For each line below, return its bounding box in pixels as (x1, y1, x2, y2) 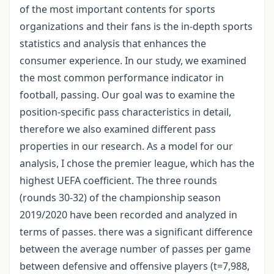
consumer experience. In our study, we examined (20, 53, 246, 67)
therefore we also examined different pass (20, 122, 216, 136)
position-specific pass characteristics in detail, (20, 105, 231, 119)
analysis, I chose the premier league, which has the (20, 156, 254, 170)
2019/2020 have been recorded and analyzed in (20, 207, 237, 221)
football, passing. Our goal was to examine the (20, 87, 235, 102)
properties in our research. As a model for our (20, 139, 233, 153)
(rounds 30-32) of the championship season (20, 190, 221, 204)
